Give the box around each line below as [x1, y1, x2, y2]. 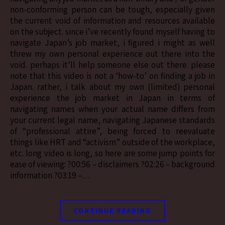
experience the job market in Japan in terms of [10, 92, 215, 103]
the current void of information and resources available [10, 15, 215, 26]
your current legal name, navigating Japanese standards [10, 114, 215, 126]
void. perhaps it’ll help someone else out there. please [10, 59, 215, 70]
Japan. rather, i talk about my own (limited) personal [10, 81, 215, 92]
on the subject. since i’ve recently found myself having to [10, 26, 215, 37]
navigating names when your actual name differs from [10, 103, 215, 115]
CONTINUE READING [73, 205, 152, 215]
